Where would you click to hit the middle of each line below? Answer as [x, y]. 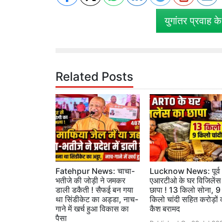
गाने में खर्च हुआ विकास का [92, 209]
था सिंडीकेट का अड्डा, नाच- [97, 199]
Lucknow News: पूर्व [185, 171]
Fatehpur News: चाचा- [95, 171]
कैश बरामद [165, 209]
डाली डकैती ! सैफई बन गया [94, 190]
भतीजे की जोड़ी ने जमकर [90, 181]
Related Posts [94, 77]
